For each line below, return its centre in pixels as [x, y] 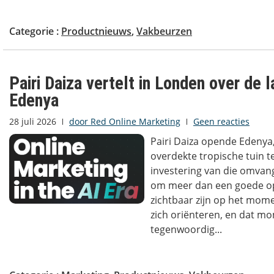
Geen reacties [221, 122]
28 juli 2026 [33, 122]
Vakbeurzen [164, 31]
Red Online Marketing [134, 122]
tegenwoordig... [186, 230]
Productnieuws [96, 31]
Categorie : [35, 31]
